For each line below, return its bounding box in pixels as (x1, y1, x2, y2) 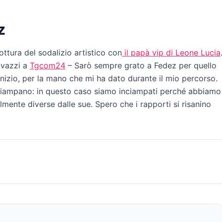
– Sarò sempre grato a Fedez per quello (65, 60, 217, 71)
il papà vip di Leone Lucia (122, 48, 221, 58)
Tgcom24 (30, 60, 65, 71)
